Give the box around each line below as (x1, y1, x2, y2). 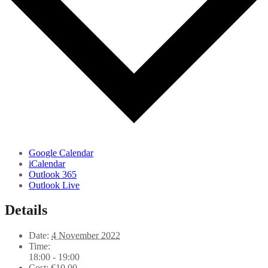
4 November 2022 (51, 230, 120, 241)
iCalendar (29, 158, 65, 169)
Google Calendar (29, 147, 93, 158)
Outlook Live (29, 179, 80, 190)
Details (5, 202, 47, 218)
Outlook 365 (29, 169, 77, 179)
